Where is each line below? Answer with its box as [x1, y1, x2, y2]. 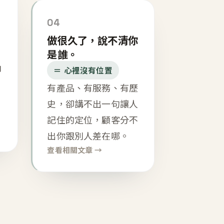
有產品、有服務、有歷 [47, 81, 138, 94]
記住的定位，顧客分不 [47, 113, 138, 126]
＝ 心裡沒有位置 [53, 64, 112, 76]
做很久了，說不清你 [47, 32, 138, 48]
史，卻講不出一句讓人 [47, 97, 138, 110]
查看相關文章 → [47, 144, 102, 155]
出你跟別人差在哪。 [47, 129, 129, 142]
